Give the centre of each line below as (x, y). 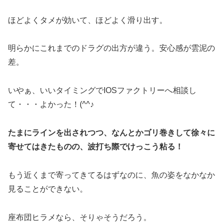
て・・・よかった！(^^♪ (51, 105)
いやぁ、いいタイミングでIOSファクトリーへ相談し (102, 91)
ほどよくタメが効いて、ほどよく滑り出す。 (88, 20)
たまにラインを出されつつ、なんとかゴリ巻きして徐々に (111, 132)
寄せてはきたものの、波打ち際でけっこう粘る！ (96, 146)
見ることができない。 (48, 189)
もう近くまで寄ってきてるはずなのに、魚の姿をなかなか (111, 175)
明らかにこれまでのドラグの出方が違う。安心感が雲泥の (111, 48)
